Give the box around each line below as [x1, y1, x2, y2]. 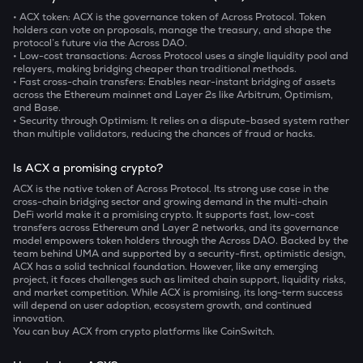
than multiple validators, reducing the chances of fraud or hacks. [13, 127, 315, 140]
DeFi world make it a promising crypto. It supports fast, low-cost [13, 208, 314, 221]
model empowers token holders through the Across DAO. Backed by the [13, 234, 348, 247]
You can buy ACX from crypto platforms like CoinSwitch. [13, 325, 275, 338]
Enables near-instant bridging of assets [148, 75, 335, 88]
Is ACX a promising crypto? [13, 160, 163, 175]
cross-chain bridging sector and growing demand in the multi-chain [13, 195, 327, 208]
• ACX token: [13, 11, 73, 23]
